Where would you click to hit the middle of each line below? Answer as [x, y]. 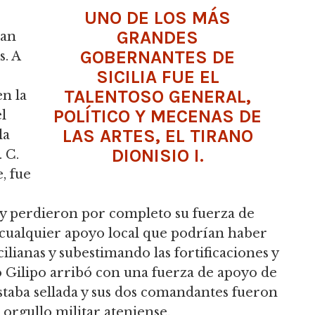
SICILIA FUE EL [157, 77]
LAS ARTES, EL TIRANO [157, 136]
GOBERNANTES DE [157, 57]
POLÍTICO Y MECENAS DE [157, 116]
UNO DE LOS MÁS [157, 18]
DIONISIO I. [157, 155]
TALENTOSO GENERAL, [157, 96]
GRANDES [157, 37]
